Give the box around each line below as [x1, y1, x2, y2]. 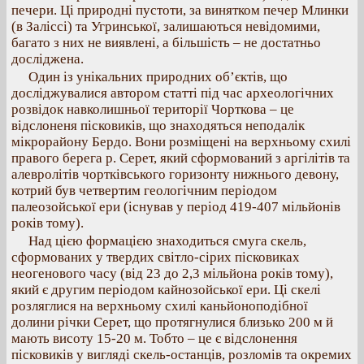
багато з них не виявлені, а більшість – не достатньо [11, 35, 321, 50]
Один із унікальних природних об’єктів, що [28, 69, 288, 84]
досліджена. [11, 51, 84, 67]
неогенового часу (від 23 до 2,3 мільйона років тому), [11, 266, 333, 281]
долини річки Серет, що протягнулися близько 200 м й [11, 314, 333, 330]
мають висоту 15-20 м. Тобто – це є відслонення [11, 331, 297, 346]
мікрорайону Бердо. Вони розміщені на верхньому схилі [11, 134, 351, 149]
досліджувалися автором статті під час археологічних [11, 85, 334, 101]
